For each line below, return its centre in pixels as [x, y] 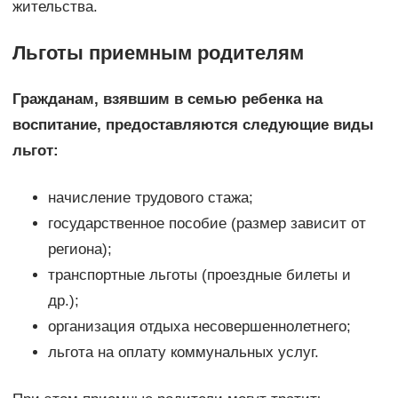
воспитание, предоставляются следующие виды [193, 125]
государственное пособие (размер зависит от [207, 224]
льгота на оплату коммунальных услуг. [183, 353]
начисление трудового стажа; [150, 198]
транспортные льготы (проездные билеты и [199, 275]
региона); [80, 250]
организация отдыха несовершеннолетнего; [199, 327]
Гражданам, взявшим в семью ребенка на [167, 99]
